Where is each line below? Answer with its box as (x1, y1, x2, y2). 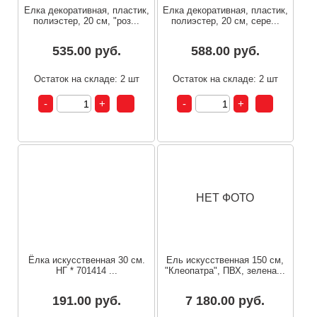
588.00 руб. (190, 44, 260, 59)
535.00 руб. (52, 44, 121, 59)
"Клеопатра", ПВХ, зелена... (165, 265, 286, 276)
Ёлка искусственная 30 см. (28, 254, 145, 265)
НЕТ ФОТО (196, 191, 255, 204)
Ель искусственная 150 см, (166, 254, 284, 265)
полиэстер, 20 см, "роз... (33, 16, 140, 27)
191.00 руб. (52, 293, 121, 308)
